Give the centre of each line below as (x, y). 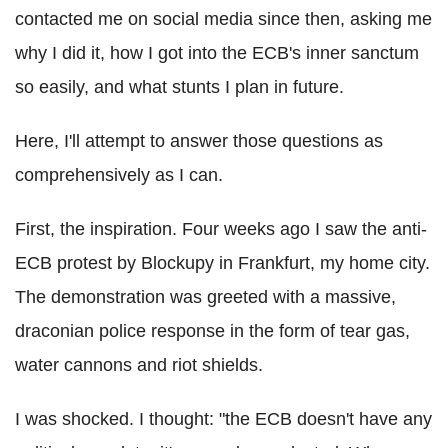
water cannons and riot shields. (139, 365)
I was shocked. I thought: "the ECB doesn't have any (223, 419)
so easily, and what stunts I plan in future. (179, 87)
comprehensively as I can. (119, 175)
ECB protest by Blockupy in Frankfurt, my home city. (222, 263)
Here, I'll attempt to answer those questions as (199, 141)
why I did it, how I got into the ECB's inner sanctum (217, 53)
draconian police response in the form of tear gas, (212, 331)
